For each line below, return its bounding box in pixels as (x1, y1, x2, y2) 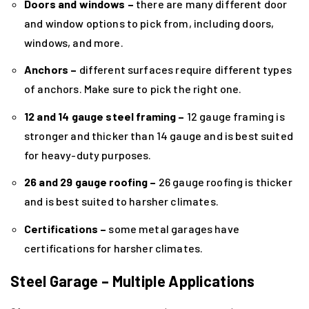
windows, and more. (24, 35, 123, 49)
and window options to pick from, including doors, (24, 16, 275, 30)
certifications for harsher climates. (24, 241, 203, 255)
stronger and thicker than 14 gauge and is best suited (24, 128, 293, 142)
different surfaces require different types (77, 63, 292, 77)
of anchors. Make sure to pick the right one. (24, 82, 242, 96)
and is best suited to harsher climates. (24, 195, 219, 208)
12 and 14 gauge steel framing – (24, 109, 185, 123)
